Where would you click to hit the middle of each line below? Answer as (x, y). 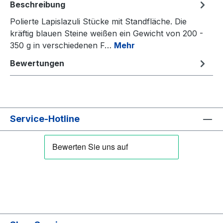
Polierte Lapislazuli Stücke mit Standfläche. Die (98, 21)
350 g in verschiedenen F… (62, 45)
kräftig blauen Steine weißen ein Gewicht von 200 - (107, 33)
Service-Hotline (45, 118)
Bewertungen (37, 63)
